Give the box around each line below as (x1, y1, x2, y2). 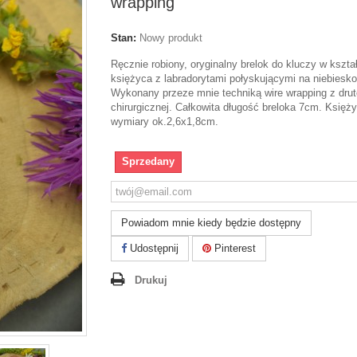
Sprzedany (122, 155, 175, 167)
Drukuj (135, 273, 167, 286)
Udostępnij (127, 241, 178, 254)
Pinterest (211, 241, 256, 254)
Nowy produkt (139, 31, 202, 44)
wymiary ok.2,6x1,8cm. (111, 115, 218, 127)
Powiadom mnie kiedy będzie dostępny (121, 216, 301, 229)
